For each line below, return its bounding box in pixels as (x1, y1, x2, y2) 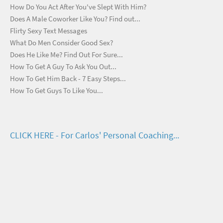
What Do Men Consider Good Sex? (10, 38, 113, 47)
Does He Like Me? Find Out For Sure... (10, 50, 123, 59)
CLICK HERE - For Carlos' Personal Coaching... (10, 129, 179, 141)
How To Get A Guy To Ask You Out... (10, 62, 116, 71)
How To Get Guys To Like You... (10, 86, 103, 95)
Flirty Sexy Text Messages (10, 26, 87, 35)
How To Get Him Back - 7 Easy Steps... (10, 74, 126, 83)
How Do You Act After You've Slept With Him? (10, 2, 146, 11)
